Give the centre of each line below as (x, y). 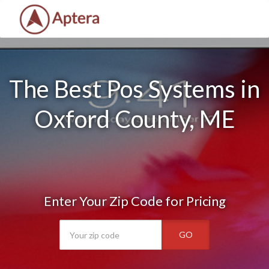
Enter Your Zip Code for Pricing (134, 201)
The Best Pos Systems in (134, 89)
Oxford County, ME (134, 119)
